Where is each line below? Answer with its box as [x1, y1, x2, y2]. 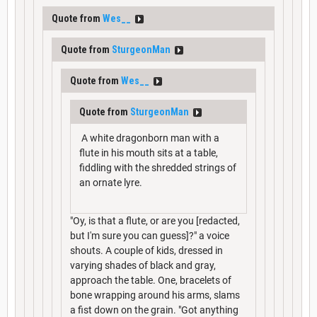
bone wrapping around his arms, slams [70, 289, 240, 301]
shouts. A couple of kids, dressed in [70, 244, 223, 256]
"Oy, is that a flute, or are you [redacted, [70, 214, 240, 226]
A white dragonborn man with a [79, 132, 219, 144]
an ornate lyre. [79, 176, 142, 188]
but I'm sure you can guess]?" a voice [70, 229, 229, 241]
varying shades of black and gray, [70, 259, 216, 271]
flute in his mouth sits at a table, [79, 146, 218, 158]
